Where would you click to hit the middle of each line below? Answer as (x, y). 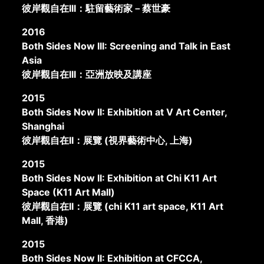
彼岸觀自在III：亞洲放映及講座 (87, 74)
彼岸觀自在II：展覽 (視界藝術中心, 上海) (108, 140)
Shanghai (43, 126)
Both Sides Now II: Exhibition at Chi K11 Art (120, 178)
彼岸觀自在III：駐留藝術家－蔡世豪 (96, 8)
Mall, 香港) (45, 220)
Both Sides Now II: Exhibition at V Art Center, (125, 112)
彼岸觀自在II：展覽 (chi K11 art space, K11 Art (123, 206)
